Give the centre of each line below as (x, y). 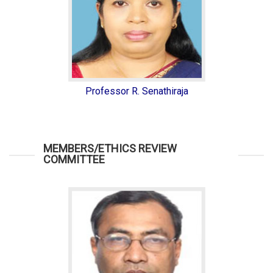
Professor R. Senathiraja (136, 91)
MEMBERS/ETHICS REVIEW (110, 148)
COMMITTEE (74, 159)
